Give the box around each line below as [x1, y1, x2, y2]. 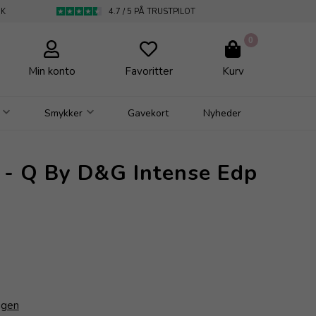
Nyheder [203, 106, 242, 120]
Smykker [44, 106, 83, 120]
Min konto [28, 63, 75, 78]
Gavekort [128, 106, 169, 120]
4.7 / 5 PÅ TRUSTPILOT [109, 6, 196, 17]
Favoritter [124, 63, 173, 78]
